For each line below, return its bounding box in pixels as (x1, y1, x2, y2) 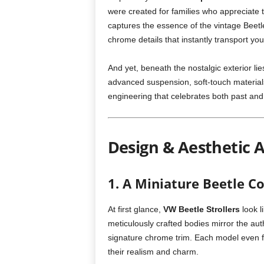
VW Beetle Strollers (163, 204, 240, 214)
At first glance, (107, 204, 163, 214)
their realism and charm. (107, 247, 199, 256)
